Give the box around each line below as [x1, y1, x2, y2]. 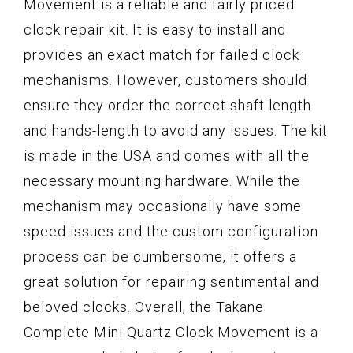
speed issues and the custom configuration [24, 223, 318, 240]
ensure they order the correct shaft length [24, 97, 311, 114]
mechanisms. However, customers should [24, 72, 307, 89]
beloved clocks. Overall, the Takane [24, 299, 264, 316]
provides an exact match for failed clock [24, 46, 299, 64]
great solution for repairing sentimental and [24, 273, 319, 291]
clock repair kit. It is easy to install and [24, 21, 286, 39]
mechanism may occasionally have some [24, 198, 302, 215]
